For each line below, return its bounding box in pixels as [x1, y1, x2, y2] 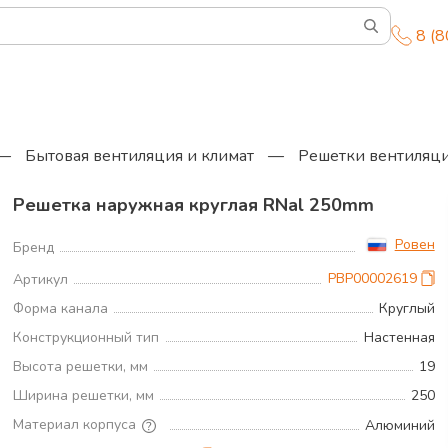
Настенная [363, 328, 435, 347]
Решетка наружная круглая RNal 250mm [13, 193, 375, 217]
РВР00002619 [327, 269, 417, 288]
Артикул [13, 270, 69, 289]
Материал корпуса [13, 415, 137, 434]
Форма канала [13, 299, 109, 318]
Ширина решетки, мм [13, 386, 155, 405]
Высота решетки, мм [13, 357, 149, 376]
